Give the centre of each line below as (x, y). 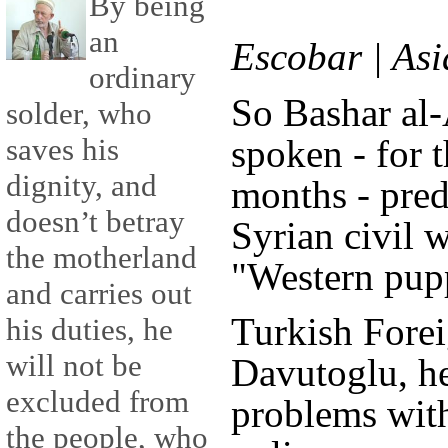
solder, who (79, 114)
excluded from (97, 402)
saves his (62, 150)
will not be (74, 366)
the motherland (101, 258)
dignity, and (81, 186)
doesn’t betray (95, 222)
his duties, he (89, 330)
